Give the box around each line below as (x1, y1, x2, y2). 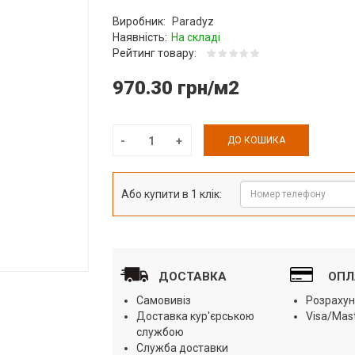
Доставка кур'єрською (136, 309, 254, 323)
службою (136, 325, 184, 338)
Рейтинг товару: (112, 46, 199, 59)
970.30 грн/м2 (112, 76, 239, 99)
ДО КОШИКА (227, 134, 285, 146)
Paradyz (171, 14, 214, 28)
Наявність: (112, 30, 167, 44)
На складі (170, 30, 220, 44)
